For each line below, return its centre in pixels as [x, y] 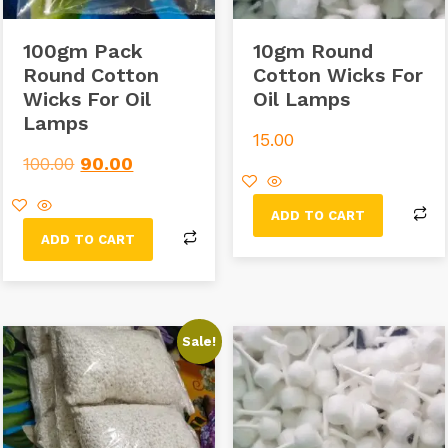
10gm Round [312, 50]
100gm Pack [83, 50]
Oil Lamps [301, 98]
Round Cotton [91, 74]
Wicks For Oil [87, 98]
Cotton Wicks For [337, 74]
